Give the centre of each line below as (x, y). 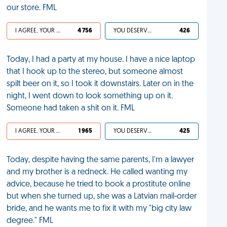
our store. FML (32, 8)
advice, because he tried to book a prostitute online (99, 184)
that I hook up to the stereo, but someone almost (95, 72)
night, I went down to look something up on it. (90, 96)
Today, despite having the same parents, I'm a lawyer (101, 160)
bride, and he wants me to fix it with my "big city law (99, 209)
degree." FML (30, 221)
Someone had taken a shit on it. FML (71, 108)
